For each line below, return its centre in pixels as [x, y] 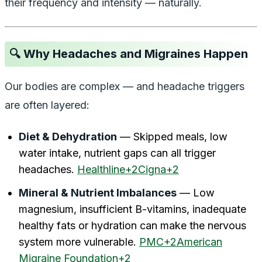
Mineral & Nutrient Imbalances [98, 192]
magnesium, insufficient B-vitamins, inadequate [132, 209]
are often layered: [47, 105]
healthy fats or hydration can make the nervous [132, 225]
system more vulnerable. [79, 242]
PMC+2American [181, 242]
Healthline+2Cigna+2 [128, 169]
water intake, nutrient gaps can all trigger [117, 153]
